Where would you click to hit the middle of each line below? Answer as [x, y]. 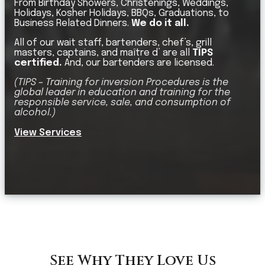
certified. [38, 63]
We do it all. [160, 24]
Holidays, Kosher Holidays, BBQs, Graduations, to [122, 14]
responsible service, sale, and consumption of [122, 103]
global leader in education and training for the [122, 93]
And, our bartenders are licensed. [138, 63]
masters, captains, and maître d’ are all [103, 53]
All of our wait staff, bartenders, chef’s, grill [113, 43]
